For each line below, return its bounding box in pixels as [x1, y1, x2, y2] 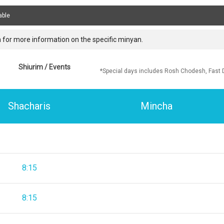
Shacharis [8, 100, 51, 112]
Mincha [140, 100, 172, 112]
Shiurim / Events [18, 62, 70, 71]
